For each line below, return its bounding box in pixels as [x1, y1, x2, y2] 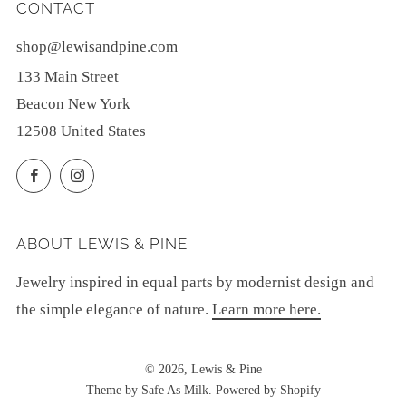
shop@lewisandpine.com [16, 37, 178, 55]
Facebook [49, 162, 104, 178]
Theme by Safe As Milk [85, 382, 208, 397]
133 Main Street [16, 67, 119, 85]
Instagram [92, 162, 149, 178]
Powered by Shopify [215, 382, 321, 397]
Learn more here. [212, 300, 321, 318]
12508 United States [16, 121, 146, 140]
